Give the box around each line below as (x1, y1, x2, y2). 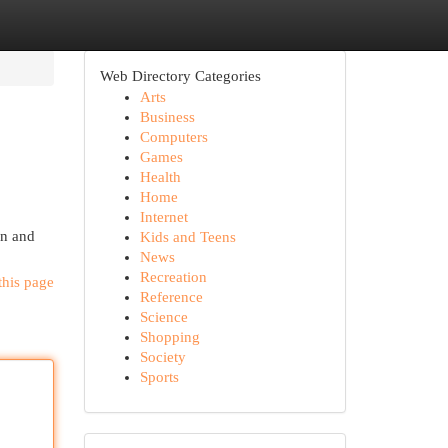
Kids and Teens (139, 229, 236, 245)
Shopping (139, 329, 200, 345)
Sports (139, 369, 179, 385)
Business (139, 109, 195, 125)
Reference (139, 289, 203, 305)
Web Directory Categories (99, 68, 261, 84)
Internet (139, 209, 188, 225)
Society (139, 349, 186, 365)
